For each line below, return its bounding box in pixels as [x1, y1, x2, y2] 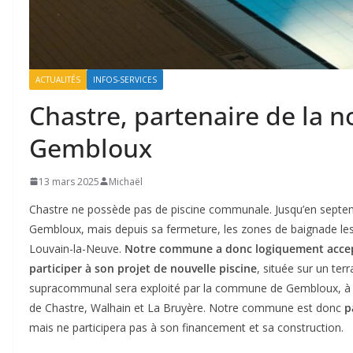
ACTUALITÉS [35, 73, 80, 85]
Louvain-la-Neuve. [29, 240, 124, 256]
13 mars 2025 [39, 174, 99, 188]
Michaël [109, 174, 143, 188]
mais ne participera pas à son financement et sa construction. [29, 319, 344, 335]
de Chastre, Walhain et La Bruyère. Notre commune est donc [29, 299, 344, 315]
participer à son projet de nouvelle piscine [29, 260, 257, 276]
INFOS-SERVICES [93, 73, 157, 85]
